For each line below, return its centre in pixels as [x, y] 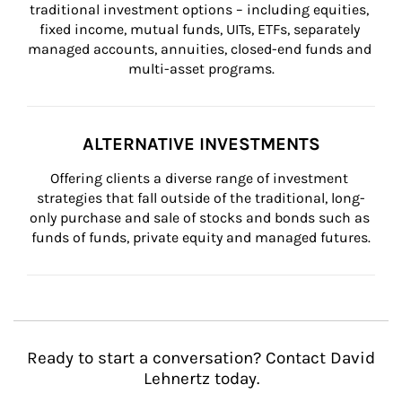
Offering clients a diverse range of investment [201, 178]
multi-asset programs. [201, 69]
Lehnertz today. [201, 379]
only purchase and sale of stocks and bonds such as [201, 218]
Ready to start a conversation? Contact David [201, 358]
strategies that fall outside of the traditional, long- [201, 198]
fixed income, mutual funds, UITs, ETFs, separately [201, 29]
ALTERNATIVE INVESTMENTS [201, 144]
